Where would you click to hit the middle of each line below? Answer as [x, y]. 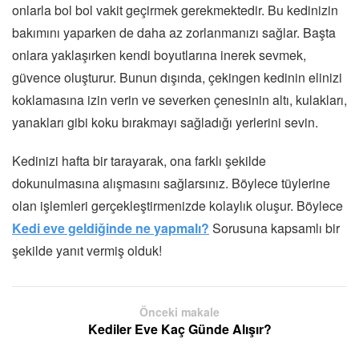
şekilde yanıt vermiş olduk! [87, 251]
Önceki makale [179, 312]
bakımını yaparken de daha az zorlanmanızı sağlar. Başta [174, 33]
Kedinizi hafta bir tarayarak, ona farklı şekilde [139, 161]
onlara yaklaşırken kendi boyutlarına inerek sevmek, [159, 55]
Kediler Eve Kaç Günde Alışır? [179, 329]
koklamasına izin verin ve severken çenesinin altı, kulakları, [179, 100]
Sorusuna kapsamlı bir [276, 228]
